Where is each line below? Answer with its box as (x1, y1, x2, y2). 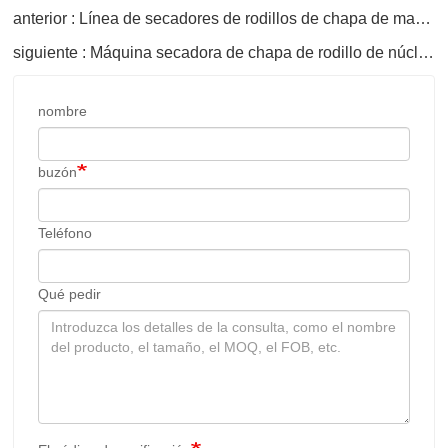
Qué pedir (38, 285, 101, 302)
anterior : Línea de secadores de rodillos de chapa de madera (415, 9, 431, 27)
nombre (38, 102, 87, 119)
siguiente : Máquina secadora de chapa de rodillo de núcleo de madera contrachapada (418, 43, 434, 61)
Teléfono (38, 224, 92, 241)
